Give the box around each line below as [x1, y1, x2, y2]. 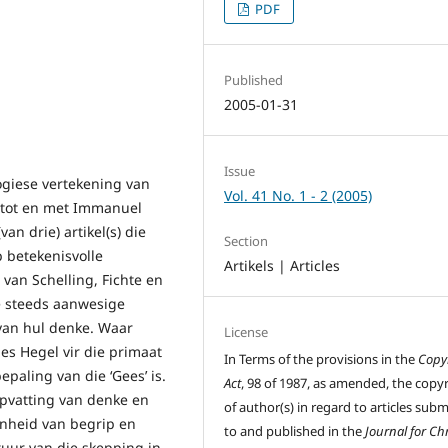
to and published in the [224, 422, 366, 441]
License [224, 323, 269, 342]
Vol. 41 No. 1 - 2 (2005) [224, 186, 373, 206]
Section [224, 232, 269, 251]
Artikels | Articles [224, 256, 341, 276]
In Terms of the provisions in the [224, 350, 419, 369]
